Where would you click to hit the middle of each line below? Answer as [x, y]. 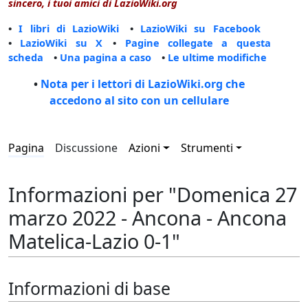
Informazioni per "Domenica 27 [153, 194]
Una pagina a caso [106, 57]
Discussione [86, 148]
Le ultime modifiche [217, 57]
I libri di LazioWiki [69, 29]
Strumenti [207, 148]
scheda [26, 57]
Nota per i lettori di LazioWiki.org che [143, 84]
